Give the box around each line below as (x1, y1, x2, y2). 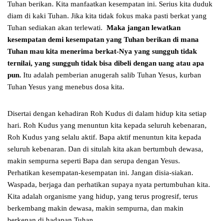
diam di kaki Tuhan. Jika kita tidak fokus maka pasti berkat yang (7, 12, 207, 20)
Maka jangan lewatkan (107, 24, 181, 32)
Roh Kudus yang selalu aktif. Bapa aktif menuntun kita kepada (7, 133, 201, 142)
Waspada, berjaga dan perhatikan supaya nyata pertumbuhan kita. (7, 181, 210, 189)
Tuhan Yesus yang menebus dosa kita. (7, 83, 126, 91)
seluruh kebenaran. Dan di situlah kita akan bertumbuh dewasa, (7, 145, 203, 153)
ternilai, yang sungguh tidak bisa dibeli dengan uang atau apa (7, 59, 204, 68)
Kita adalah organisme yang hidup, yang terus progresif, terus (7, 192, 198, 201)
